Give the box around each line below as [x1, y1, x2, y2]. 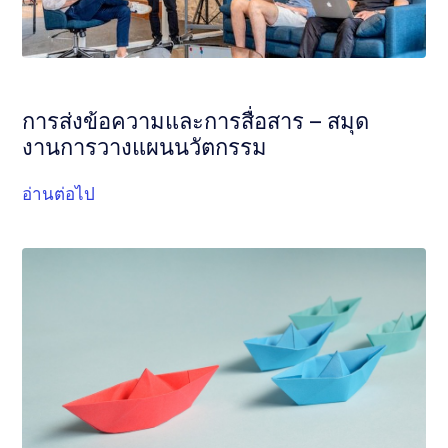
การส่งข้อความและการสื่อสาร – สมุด [22, 108, 370, 134]
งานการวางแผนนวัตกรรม [22, 134, 268, 160]
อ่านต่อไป [22, 184, 96, 204]
